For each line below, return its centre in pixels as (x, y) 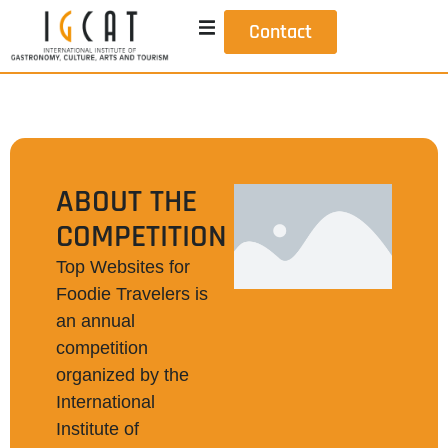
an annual (95, 320)
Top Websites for (123, 266)
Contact (281, 32)
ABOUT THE (126, 201)
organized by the (122, 374)
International (105, 401)
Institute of (97, 428)
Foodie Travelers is (132, 293)
